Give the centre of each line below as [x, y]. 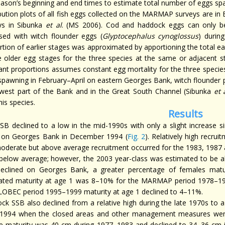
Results [185, 114]
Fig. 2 [136, 136]
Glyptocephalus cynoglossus [150, 36]
